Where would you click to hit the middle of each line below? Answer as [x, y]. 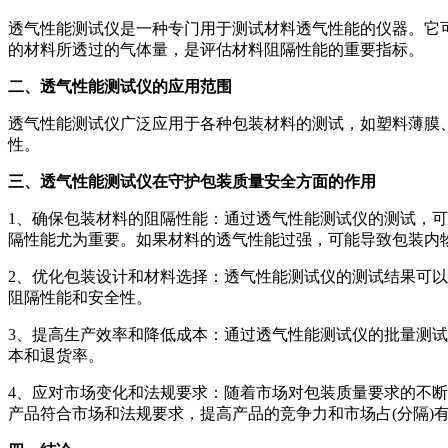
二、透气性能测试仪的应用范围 [120, 86]
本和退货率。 [56, 355]
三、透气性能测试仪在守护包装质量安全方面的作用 [192, 181]
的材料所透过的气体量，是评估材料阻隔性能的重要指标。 [216, 49]
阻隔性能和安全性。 [80, 297]
